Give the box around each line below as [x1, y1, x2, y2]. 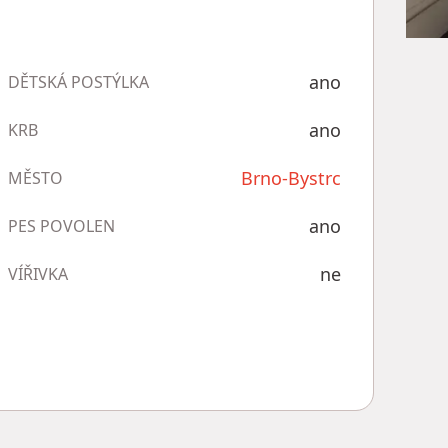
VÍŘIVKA [7, 263, 68, 285]
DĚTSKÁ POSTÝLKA [7, 71, 149, 93]
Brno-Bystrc [240, 166, 341, 190]
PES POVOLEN [7, 215, 115, 237]
